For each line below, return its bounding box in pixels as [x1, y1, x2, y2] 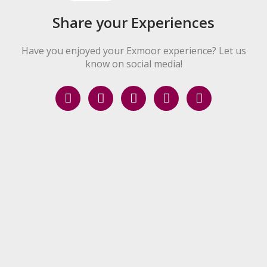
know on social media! [85, 57, 182, 70]
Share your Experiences [52, 13, 215, 32]
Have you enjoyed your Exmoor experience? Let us [21, 44, 246, 57]
